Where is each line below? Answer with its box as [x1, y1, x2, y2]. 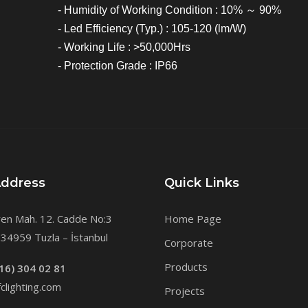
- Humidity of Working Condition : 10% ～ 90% [58, 4, 281, 16]
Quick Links [164, 175, 239, 190]
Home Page [164, 212, 221, 225]
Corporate [164, 236, 213, 250]
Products [164, 260, 208, 274]
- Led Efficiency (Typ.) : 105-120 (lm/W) [58, 23, 246, 34]
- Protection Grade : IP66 [58, 60, 177, 71]
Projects [164, 284, 205, 298]
